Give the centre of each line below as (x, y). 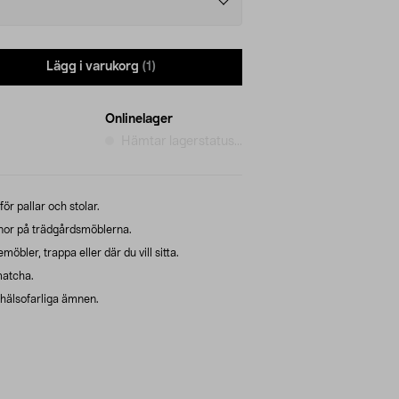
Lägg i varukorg (93, 67)
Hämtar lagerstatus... (182, 141)
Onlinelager (139, 119)
